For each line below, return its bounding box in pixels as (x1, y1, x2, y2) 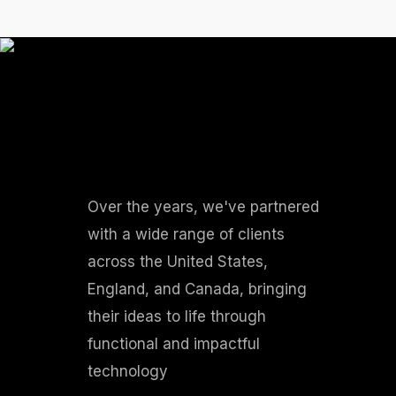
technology (88, 362, 168, 380)
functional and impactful (88, 335, 260, 353)
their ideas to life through (88, 308, 266, 325)
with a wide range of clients (88, 225, 285, 243)
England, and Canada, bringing (88, 280, 307, 298)
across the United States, (88, 253, 268, 270)
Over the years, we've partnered (88, 198, 319, 216)
